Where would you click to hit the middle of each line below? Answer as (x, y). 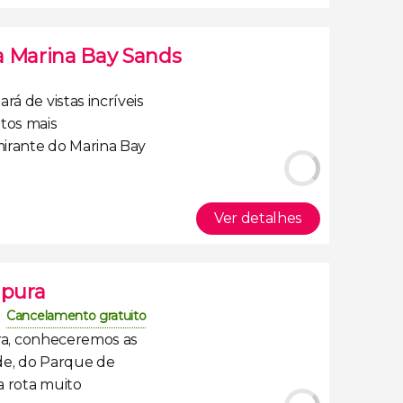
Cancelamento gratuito (76, 316)
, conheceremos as (73, 340)
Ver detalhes (258, 218)
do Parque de (67, 362)
